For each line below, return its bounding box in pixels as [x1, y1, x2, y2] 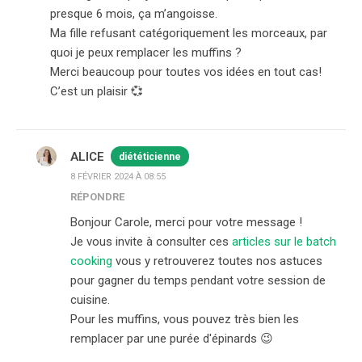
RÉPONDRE [70, 191, 124, 203]
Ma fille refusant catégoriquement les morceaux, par [50, 26, 327, 40]
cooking [70, 254, 116, 268]
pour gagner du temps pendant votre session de [70, 273, 326, 288]
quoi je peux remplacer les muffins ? [50, 45, 242, 60]
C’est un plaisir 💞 [50, 84, 143, 99]
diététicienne [119, 151, 181, 162]
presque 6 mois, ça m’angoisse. [50, 6, 217, 21]
